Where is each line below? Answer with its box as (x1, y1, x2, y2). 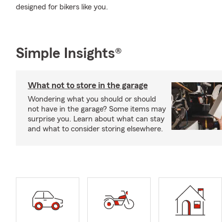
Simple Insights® (16, 46, 122, 61)
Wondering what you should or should (28, 95, 156, 103)
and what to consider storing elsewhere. (28, 125, 163, 133)
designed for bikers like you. (16, 3, 108, 11)
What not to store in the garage (28, 81, 148, 90)
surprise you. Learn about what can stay (28, 115, 165, 123)
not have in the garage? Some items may (28, 105, 166, 113)
